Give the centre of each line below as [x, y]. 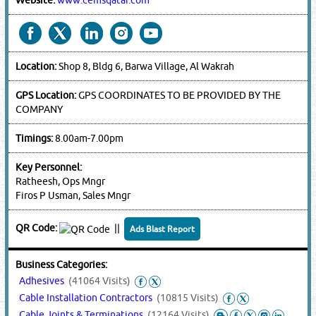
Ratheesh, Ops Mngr [61, 182]
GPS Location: [47, 96]
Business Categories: [63, 265]
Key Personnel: [50, 168]
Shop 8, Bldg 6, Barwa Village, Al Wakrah [147, 67]
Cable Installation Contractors [88, 298]
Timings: [36, 139]
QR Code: [38, 228]
